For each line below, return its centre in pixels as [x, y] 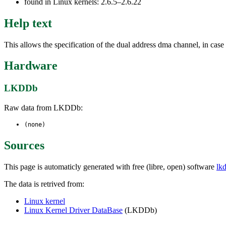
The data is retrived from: [44, 184]
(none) [35, 125]
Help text [28, 23]
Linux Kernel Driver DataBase [73, 210]
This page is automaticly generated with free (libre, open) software [110, 166]
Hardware [31, 66]
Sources [24, 145]
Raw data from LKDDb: [43, 108]
